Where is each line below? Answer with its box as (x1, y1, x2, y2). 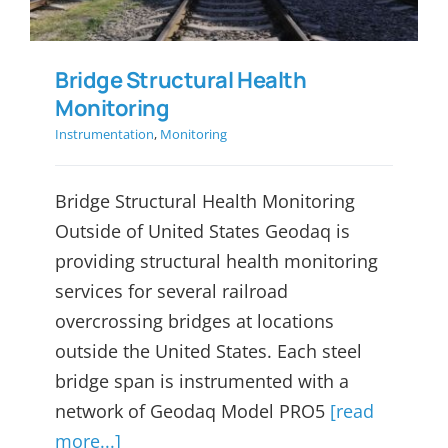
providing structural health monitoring (55, 249, 378, 274)
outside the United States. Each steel (55, 339, 362, 364)
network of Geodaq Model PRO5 (55, 399, 330, 424)
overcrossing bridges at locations (55, 309, 334, 334)
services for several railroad (55, 279, 288, 304)
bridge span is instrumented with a (55, 369, 349, 394)
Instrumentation (55, 125, 154, 144)
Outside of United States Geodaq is (55, 219, 350, 244)
